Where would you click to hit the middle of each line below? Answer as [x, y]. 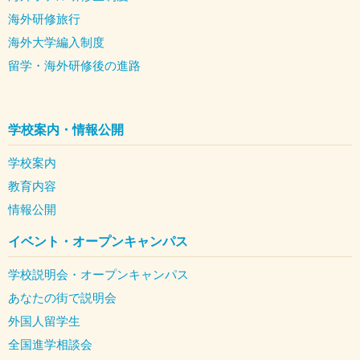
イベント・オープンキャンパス [98, 241]
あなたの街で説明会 [62, 297]
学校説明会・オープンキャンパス [98, 274]
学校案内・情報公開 [66, 129]
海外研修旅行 [44, 18]
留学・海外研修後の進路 [74, 65]
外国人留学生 [44, 321]
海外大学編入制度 [56, 42]
